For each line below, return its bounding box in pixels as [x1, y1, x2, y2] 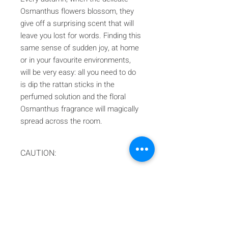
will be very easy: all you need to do [20, 66, 136, 78]
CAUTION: [20, 147, 56, 159]
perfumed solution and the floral [20, 91, 126, 102]
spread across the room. [20, 115, 102, 127]
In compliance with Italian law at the [20, 166, 133, 178]
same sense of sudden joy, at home [20, 42, 139, 53]
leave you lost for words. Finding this [20, 30, 141, 41]
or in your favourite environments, [20, 54, 131, 66]
